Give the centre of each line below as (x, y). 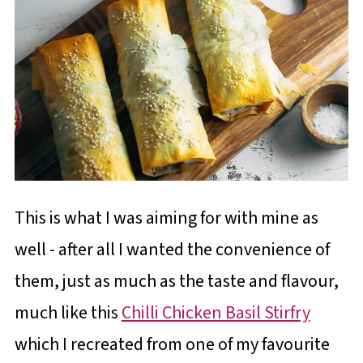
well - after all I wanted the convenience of (172, 250)
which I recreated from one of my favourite (172, 344)
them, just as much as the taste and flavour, (176, 281)
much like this (68, 313)
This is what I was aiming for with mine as (166, 218)
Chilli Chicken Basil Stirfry (216, 313)
